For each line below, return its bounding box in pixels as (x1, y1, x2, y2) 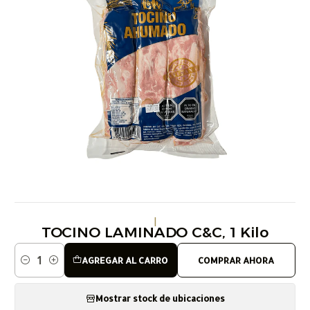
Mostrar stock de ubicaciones (95, 293, 225, 304)
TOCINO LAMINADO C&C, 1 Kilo (42, 223, 268, 241)
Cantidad (15, 261, 53, 273)
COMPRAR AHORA (198, 254, 275, 266)
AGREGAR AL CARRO (82, 254, 169, 266)
